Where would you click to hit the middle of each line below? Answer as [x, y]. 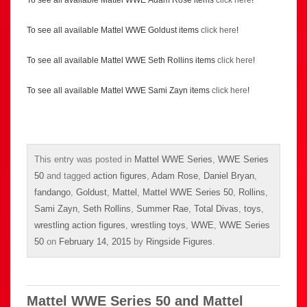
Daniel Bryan [229, 176]
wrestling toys [158, 225]
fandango [52, 193]
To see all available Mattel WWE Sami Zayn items [119, 91]
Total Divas [216, 209]
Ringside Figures [179, 242]
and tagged [69, 176]
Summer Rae [162, 209]
